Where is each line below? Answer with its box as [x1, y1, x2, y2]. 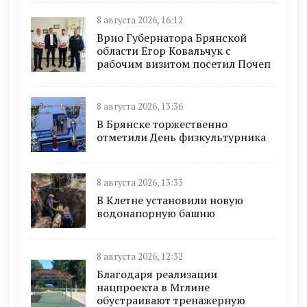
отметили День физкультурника [97, 130, 266, 145]
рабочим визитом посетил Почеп [97, 56, 271, 71]
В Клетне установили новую [97, 193, 243, 208]
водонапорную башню [97, 206, 215, 221]
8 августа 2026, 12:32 [97, 250, 183, 262]
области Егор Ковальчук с [97, 42, 231, 58]
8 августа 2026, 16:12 [97, 14, 183, 26]
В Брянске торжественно [97, 116, 228, 132]
